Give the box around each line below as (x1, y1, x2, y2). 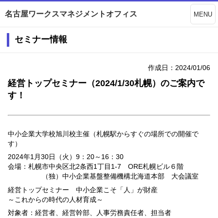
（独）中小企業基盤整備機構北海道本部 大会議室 (8, 172, 199, 181)
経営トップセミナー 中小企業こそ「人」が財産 (8, 185, 158, 194)
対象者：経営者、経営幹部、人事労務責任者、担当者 (8, 208, 171, 217)
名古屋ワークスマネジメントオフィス (5, 10, 137, 18)
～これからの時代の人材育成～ (8, 195, 103, 203)
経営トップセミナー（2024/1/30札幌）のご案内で (8, 78, 204, 88)
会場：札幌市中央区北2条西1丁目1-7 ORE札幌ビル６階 (8, 163, 183, 171)
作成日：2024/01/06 (148, 63, 210, 72)
